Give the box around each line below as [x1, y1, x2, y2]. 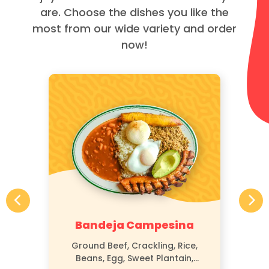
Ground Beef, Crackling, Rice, [71, 240, 198, 252]
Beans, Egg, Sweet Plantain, [76, 252, 193, 265]
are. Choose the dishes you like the [40, 4, 229, 20]
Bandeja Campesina [75, 217, 194, 233]
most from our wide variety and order [32, 20, 237, 36]
